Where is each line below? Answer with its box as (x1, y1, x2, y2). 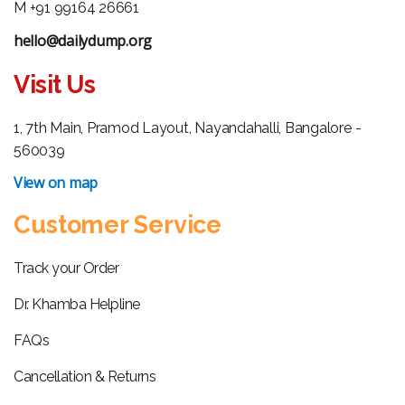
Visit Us (14, 71, 96, 99)
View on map (14, 173, 99, 193)
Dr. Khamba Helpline (14, 296, 140, 313)
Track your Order (14, 259, 119, 277)
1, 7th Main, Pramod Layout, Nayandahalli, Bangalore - (14, 119, 362, 137)
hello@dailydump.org (14, 31, 153, 51)
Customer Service (14, 211, 222, 239)
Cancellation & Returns (14, 368, 156, 385)
